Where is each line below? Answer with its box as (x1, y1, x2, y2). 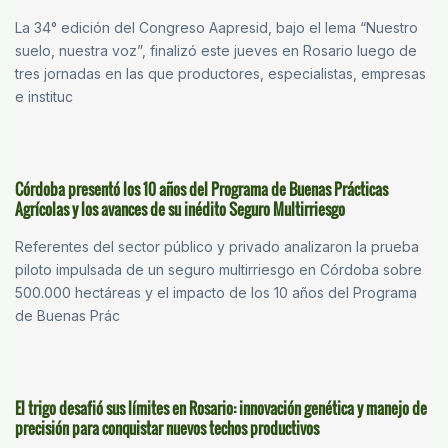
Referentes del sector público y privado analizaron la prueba (15, 238, 419, 256)
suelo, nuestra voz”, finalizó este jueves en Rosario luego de (15, 42, 417, 60)
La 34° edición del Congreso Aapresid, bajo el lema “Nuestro (15, 19, 418, 37)
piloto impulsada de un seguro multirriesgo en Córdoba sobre (15, 261, 422, 279)
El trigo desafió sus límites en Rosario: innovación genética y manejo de (15, 397, 427, 420)
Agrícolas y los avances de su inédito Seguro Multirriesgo (15, 198, 345, 221)
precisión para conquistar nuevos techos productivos (15, 417, 319, 440)
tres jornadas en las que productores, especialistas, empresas (15, 65, 426, 83)
